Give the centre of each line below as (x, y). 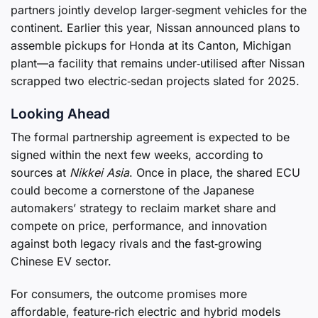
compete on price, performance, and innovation (139, 226)
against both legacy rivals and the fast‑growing (136, 244)
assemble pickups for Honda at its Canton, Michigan (151, 45)
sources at (40, 173)
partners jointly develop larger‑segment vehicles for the (159, 10)
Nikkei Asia (99, 173)
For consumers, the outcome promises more (129, 294)
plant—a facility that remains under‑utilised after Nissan (158, 63)
